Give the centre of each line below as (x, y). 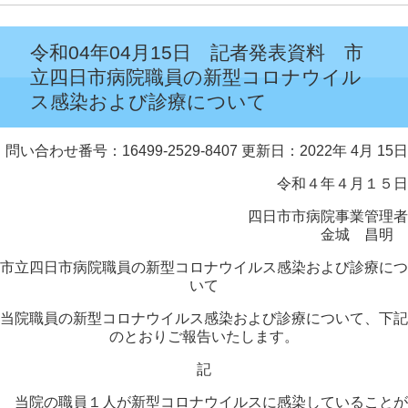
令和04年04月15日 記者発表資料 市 (197, 52)
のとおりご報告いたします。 (204, 337)
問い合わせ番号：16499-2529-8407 (122, 151)
